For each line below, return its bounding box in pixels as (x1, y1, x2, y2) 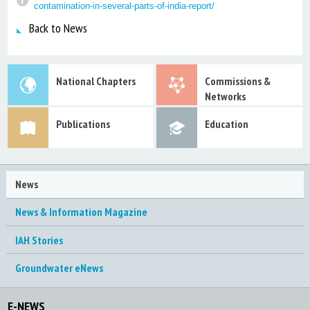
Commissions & (204, 73, 271, 88)
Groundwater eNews (15, 260, 103, 275)
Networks (204, 89, 246, 103)
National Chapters (55, 73, 136, 88)
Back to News (28, 19, 87, 36)
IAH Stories (15, 232, 63, 247)
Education (204, 116, 248, 131)
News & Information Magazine (15, 205, 147, 219)
